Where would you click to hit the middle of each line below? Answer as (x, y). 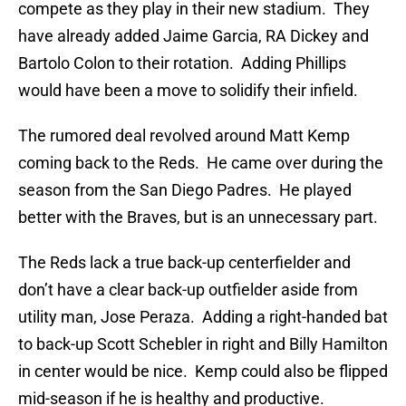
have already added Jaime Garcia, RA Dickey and (193, 36)
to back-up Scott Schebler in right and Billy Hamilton (203, 344)
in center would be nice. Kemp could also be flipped (203, 372)
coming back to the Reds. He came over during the (201, 163)
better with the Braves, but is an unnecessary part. (198, 217)
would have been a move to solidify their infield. (188, 91)
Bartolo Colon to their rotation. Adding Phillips (182, 63)
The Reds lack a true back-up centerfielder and (184, 263)
